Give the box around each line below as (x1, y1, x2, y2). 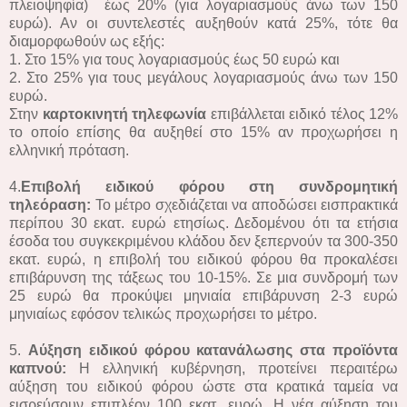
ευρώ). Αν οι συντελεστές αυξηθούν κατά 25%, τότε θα (9, 15, 398, 31)
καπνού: (9, 360, 66, 376)
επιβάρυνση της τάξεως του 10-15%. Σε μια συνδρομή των (9, 269, 398, 285)
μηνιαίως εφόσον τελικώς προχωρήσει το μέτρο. (9, 305, 317, 322)
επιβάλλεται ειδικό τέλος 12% (210, 105, 398, 122)
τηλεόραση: (9, 196, 95, 213)
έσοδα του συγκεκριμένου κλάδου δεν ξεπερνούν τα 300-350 (9, 233, 398, 249)
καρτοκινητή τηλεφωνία (42, 105, 211, 122)
